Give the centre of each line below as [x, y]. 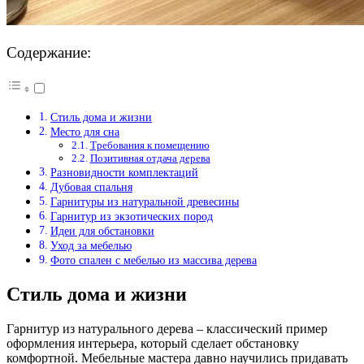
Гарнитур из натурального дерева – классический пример [167, 329]
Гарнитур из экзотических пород [131, 217]
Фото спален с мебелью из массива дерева [153, 260]
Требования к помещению [149, 145]
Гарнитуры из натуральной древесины [144, 202]
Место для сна [84, 132]
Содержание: [49, 52]
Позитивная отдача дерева [150, 158]
